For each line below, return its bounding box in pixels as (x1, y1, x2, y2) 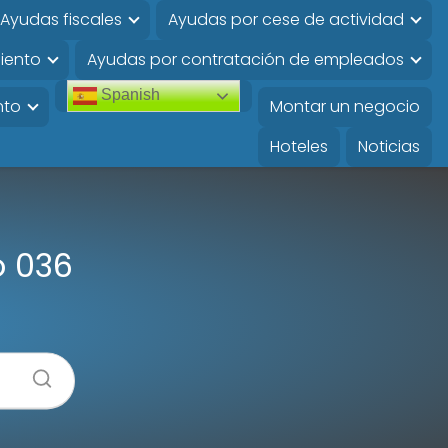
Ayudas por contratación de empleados (86, 48, 404, 71)
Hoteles (269, 135, 328, 158)
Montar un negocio (269, 95, 420, 118)
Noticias (357, 135, 420, 158)
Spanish (96, 86, 160, 104)
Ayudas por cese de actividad (167, 8, 404, 31)
